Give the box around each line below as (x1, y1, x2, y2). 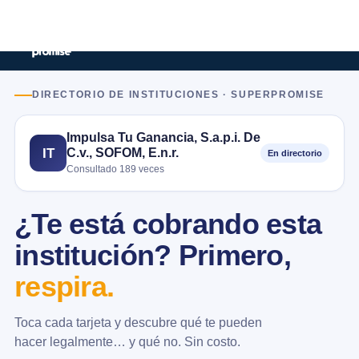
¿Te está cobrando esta (14, 208, 322, 240)
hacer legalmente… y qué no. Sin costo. (14, 334, 240, 349)
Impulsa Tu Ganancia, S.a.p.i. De (67, 130, 260, 144)
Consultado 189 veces (67, 163, 164, 175)
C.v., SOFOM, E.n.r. (67, 145, 179, 159)
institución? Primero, (14, 240, 291, 272)
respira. (14, 271, 115, 303)
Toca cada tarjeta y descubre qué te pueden (14, 315, 262, 329)
